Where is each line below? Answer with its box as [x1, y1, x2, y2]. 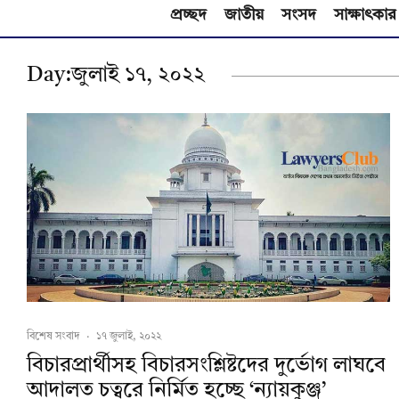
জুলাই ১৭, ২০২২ [71, 65, 205, 86]
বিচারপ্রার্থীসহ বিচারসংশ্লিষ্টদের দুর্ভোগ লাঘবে [27, 355, 386, 378]
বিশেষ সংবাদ [27, 331, 80, 343]
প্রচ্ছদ [169, 7, 207, 23]
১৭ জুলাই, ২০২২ [96, 331, 161, 343]
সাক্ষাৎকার [333, 7, 396, 23]
